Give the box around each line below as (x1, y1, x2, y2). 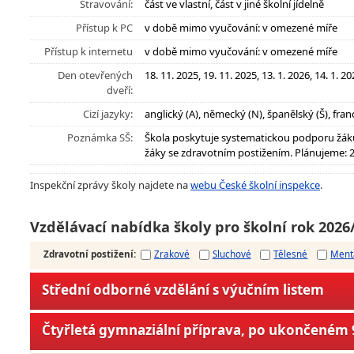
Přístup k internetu (44, 44, 133, 58)
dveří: (107, 83, 133, 97)
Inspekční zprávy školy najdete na (30, 178, 190, 192)
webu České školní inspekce (190, 178, 320, 192)
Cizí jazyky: (83, 107, 133, 121)
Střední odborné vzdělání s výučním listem (42, 281, 324, 299)
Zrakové (154, 247, 190, 261)
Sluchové (212, 247, 251, 261)
